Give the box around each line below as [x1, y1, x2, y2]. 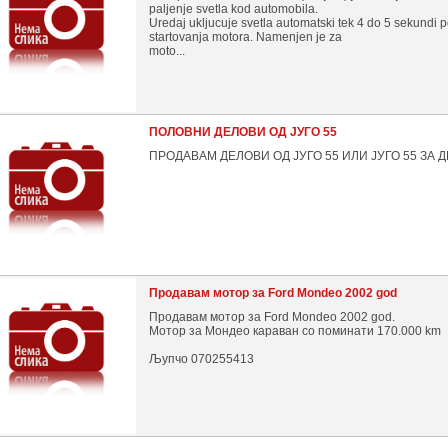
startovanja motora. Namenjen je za [149, 30, 342, 44]
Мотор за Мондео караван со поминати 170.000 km [149, 324, 441, 338]
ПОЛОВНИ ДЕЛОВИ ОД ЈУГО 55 [149, 125, 337, 139]
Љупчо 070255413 [149, 352, 254, 366]
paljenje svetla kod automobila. [149, 2, 318, 16]
